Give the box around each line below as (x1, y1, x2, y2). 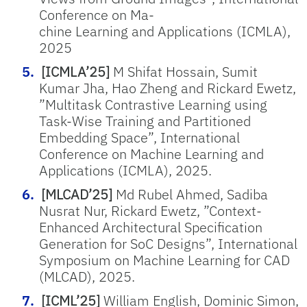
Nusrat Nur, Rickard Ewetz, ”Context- (39, 201, 262, 220)
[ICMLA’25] (41, 62, 110, 81)
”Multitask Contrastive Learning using (39, 95, 267, 114)
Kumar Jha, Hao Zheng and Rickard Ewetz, (39, 79, 296, 97)
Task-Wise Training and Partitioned (39, 112, 251, 130)
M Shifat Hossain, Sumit (110, 62, 258, 81)
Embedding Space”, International (39, 128, 240, 147)
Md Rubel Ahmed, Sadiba (112, 185, 268, 204)
